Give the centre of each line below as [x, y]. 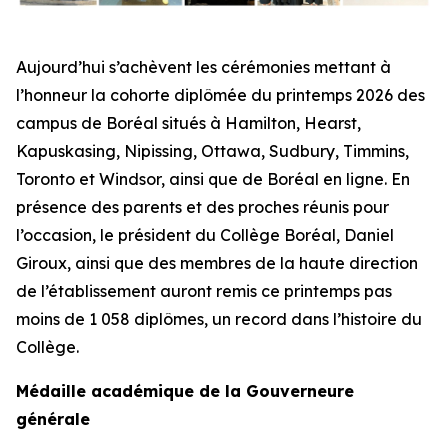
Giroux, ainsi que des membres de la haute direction [217, 263]
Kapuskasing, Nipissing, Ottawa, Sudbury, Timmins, [212, 151]
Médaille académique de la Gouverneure [185, 391]
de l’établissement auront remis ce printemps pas [204, 291]
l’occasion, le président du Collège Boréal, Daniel [205, 235]
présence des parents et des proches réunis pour [202, 207]
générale [53, 419]
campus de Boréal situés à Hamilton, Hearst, [188, 123]
